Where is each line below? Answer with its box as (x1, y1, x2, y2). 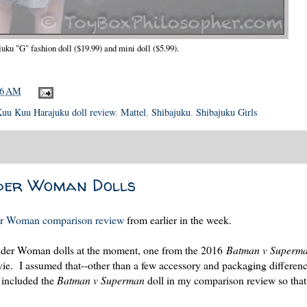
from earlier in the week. (124, 212, 232, 227)
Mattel (121, 105, 146, 119)
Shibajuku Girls (196, 105, 258, 119)
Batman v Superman (57, 272, 145, 287)
